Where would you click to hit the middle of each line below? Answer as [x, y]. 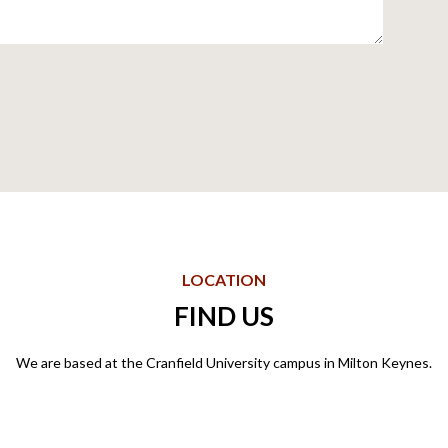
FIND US [224, 316]
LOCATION [224, 280]
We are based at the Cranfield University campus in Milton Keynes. [224, 363]
